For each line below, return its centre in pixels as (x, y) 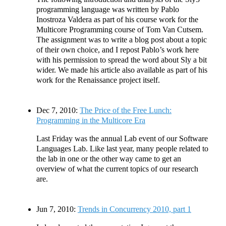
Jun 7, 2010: (56, 209)
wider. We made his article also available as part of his (122, 70)
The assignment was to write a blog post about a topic (122, 39)
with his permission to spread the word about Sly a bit (122, 60)
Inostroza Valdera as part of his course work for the (117, 19)
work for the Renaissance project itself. (98, 80)
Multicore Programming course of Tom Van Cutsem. (120, 29)
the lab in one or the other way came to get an (109, 158)
